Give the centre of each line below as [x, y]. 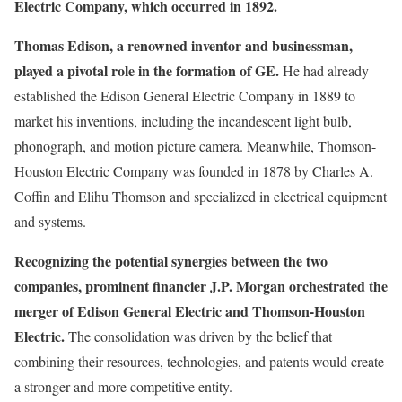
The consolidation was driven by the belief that [198, 336]
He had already [324, 71]
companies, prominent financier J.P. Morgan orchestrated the [201, 286]
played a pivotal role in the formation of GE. [147, 71]
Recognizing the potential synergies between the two [171, 261]
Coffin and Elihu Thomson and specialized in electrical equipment [201, 197]
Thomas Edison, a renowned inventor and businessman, [184, 46]
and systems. [50, 222]
